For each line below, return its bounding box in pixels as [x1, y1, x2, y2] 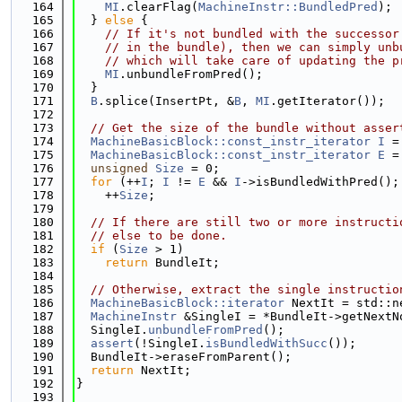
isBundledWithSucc [205, 336, 328, 350]
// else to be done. [91, 229, 227, 242]
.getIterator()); [270, 94, 385, 108]
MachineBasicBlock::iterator [91, 296, 284, 310]
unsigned [91, 162, 148, 175]
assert [91, 336, 134, 350]
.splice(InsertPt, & [98, 94, 234, 108]
